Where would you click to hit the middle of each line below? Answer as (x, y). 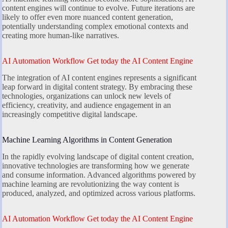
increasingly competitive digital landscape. (70, 114)
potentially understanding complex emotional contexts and (95, 26)
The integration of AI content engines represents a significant (99, 78)
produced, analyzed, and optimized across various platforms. (99, 193)
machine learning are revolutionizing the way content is (91, 184)
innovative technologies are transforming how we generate (96, 165)
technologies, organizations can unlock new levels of (87, 96)
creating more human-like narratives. (61, 36)
